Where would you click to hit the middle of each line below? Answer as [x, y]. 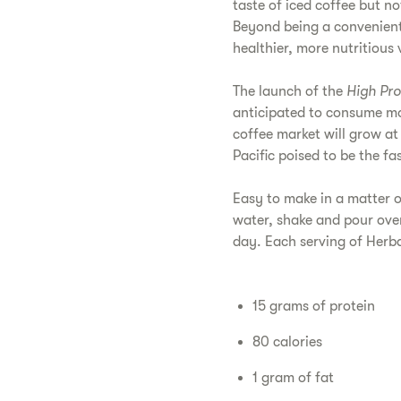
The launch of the [289, 92]
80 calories [287, 342]
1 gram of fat [293, 378]
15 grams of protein [313, 307]
